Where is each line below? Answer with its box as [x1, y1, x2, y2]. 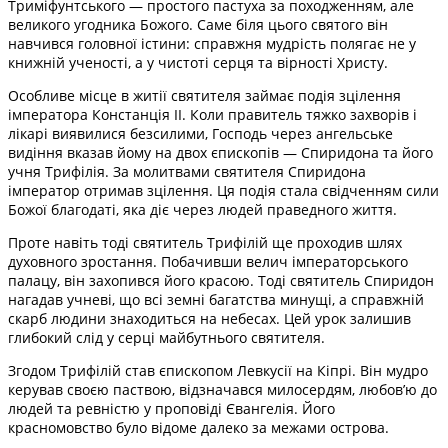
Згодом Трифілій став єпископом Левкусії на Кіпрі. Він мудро [8, 360, 428, 380]
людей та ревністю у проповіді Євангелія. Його [8, 398, 335, 418]
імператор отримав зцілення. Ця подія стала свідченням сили [8, 180, 439, 200]
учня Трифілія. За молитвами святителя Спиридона [8, 161, 366, 181]
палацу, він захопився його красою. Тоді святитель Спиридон [8, 270, 434, 290]
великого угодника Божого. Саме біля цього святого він [8, 14, 388, 34]
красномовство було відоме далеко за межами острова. [8, 417, 389, 437]
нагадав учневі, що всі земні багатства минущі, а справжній [8, 289, 424, 309]
